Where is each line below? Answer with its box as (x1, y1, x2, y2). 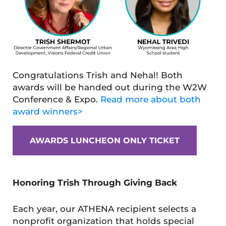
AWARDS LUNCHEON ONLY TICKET (29, 135, 180, 145)
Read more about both (100, 94, 201, 104)
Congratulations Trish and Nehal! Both (12, 70, 183, 80)
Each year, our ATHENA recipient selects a (12, 203, 196, 214)
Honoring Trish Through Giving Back (12, 177, 177, 188)
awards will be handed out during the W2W (12, 82, 207, 92)
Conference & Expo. (12, 94, 100, 104)
